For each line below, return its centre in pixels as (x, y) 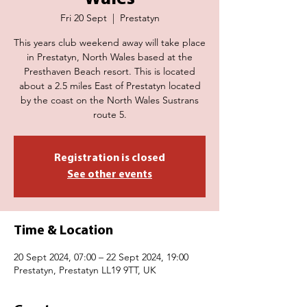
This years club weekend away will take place (110, 42)
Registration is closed (110, 158)
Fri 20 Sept (83, 17)
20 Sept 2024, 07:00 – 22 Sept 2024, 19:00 (101, 257)
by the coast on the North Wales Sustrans (110, 100)
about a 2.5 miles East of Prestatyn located (110, 85)
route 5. (110, 114)
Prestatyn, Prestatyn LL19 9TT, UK (85, 270)
